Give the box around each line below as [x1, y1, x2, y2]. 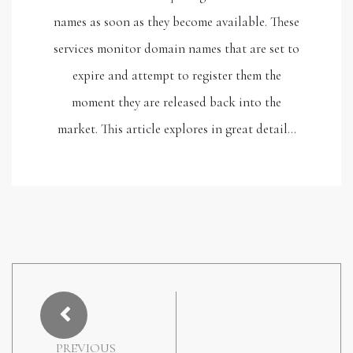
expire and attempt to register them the [72, 66, 281, 84]
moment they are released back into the [72, 93, 281, 110]
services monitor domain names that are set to [54, 39, 299, 57]
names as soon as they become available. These [54, 13, 299, 30]
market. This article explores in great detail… [57, 120, 296, 137]
